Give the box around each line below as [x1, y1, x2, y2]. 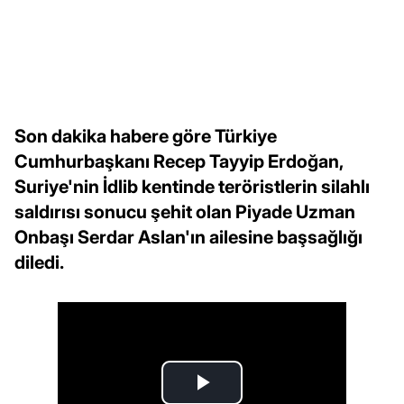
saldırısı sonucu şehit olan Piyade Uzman [14, 200, 355, 223]
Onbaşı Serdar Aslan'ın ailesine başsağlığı [14, 225, 363, 248]
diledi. [14, 251, 64, 273]
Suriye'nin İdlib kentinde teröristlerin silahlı [14, 175, 370, 197]
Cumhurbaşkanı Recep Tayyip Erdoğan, [14, 150, 343, 172]
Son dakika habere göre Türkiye [14, 124, 277, 147]
